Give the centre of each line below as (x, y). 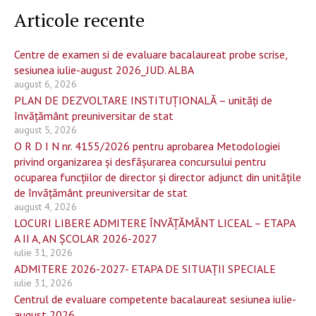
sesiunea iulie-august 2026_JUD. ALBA (104, 70)
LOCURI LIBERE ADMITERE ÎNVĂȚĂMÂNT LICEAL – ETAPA (154, 223)
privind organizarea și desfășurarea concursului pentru (140, 162)
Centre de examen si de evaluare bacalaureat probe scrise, (151, 54)
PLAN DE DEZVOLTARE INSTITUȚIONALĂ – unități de (143, 100)
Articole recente (79, 20)
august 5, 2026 (45, 130)
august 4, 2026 (45, 207)
